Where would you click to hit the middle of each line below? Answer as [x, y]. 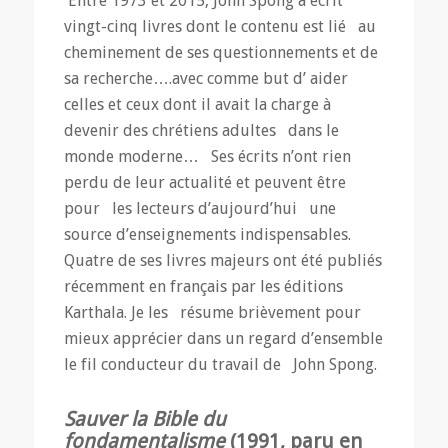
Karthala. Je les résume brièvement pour [212, 312]
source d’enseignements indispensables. [211, 234]
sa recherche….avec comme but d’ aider [209, 78]
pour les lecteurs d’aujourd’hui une [199, 208]
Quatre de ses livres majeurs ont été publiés [222, 260]
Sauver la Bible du [144, 418]
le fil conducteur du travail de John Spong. [220, 364]
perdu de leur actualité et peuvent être [204, 182]
